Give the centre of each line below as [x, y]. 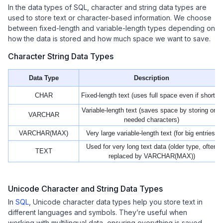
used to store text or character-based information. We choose [110, 17]
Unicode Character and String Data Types [85, 188]
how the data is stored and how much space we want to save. [109, 38]
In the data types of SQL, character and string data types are [107, 7]
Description [152, 78]
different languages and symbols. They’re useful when [98, 213]
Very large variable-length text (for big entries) [152, 133]
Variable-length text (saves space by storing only [152, 110]
